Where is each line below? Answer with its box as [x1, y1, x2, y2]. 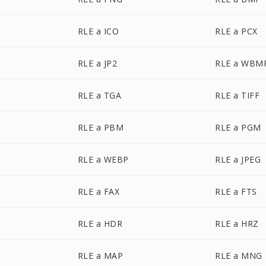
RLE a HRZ [215, 218, 259, 229]
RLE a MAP [77, 250, 123, 261]
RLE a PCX [215, 26, 258, 37]
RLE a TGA [77, 90, 122, 101]
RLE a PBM [77, 122, 124, 133]
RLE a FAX [77, 186, 120, 197]
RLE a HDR [77, 218, 123, 229]
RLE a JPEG [215, 154, 261, 165]
